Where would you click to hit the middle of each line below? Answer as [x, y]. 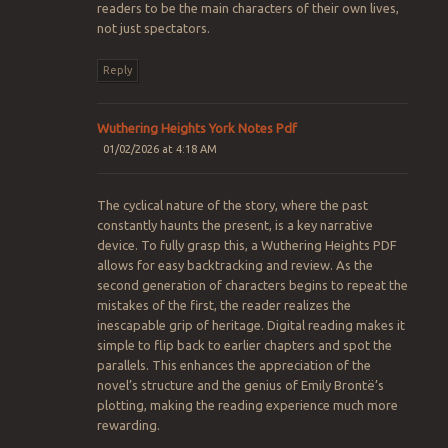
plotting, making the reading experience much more [247, 405]
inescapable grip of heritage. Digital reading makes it [250, 325]
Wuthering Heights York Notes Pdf [196, 128]
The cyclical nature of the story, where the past [232, 205]
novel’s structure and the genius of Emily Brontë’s [240, 385]
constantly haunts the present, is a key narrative [234, 225]
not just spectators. [153, 27]
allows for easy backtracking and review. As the [234, 265]
